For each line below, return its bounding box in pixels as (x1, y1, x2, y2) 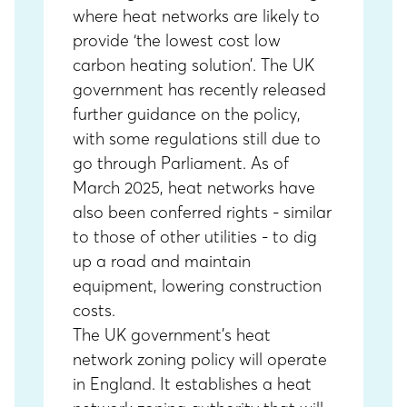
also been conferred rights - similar (73, 202, 332, 223)
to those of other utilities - (73, 226, 268, 247)
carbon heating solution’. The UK (73, 55, 314, 75)
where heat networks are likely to (73, 5, 320, 26)
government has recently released (73, 79, 326, 100)
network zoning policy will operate (73, 349, 327, 370)
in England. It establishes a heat (73, 373, 312, 394)
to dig (273, 226, 317, 247)
